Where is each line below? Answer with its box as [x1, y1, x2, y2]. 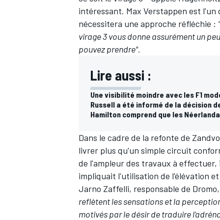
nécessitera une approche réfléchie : [79, 18, 218, 29]
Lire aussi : [90, 66, 151, 83]
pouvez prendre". [79, 43, 140, 55]
